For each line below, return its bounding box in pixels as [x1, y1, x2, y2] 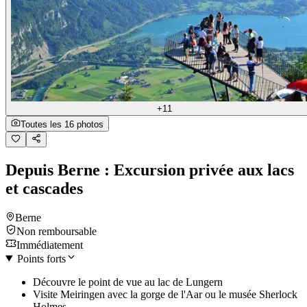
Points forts [16, 252, 66, 265]
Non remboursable [16, 225, 97, 237]
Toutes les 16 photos [21, 119, 103, 130]
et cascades [5, 179, 83, 197]
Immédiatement [16, 238, 83, 251]
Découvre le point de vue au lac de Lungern [33, 275, 223, 288]
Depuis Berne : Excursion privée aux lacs [5, 160, 294, 179]
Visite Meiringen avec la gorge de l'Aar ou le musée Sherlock [33, 288, 297, 300]
